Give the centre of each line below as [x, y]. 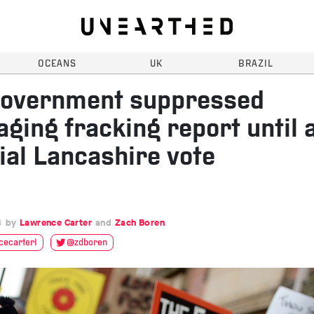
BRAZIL [256, 64]
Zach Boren [140, 223]
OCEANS [57, 64]
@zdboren [87, 243]
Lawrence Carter [56, 223]
